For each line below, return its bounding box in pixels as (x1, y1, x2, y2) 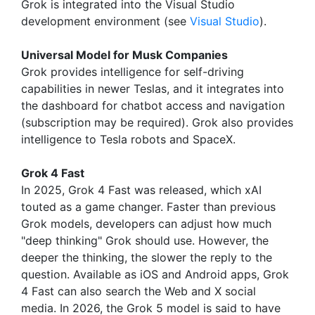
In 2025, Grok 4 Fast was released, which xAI (21, 183, 262, 197)
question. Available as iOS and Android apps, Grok (21, 267, 289, 281)
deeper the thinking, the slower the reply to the (21, 250, 272, 264)
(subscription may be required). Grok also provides (21, 115, 293, 129)
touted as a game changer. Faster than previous (21, 200, 276, 214)
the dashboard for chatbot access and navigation (21, 98, 285, 112)
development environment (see (21, 14, 190, 28)
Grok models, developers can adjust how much (21, 217, 271, 231)
